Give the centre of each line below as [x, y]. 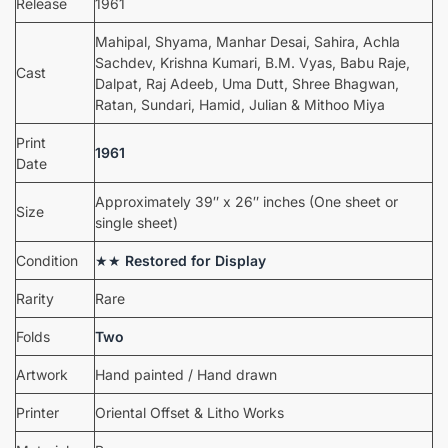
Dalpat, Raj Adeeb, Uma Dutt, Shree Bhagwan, [247, 83]
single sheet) [136, 222]
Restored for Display [195, 260]
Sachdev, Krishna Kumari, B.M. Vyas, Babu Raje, [252, 62]
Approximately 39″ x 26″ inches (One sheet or [246, 201]
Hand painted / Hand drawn [186, 374]
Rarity [35, 298]
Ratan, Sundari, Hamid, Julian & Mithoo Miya [240, 104]
